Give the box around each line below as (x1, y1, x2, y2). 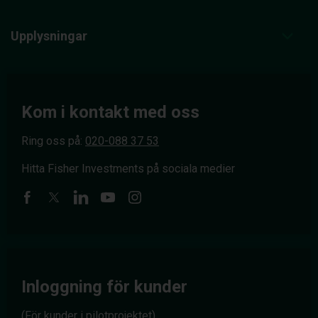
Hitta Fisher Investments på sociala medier (21, 162, 235, 175)
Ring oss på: (21, 134, 85, 148)
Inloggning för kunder (21, 276, 187, 297)
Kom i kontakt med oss (21, 102, 199, 122)
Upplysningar (11, 28, 87, 43)
